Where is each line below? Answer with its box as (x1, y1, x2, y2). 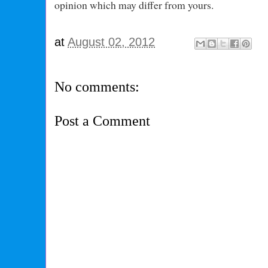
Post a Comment (54, 113, 151, 129)
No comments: (54, 79, 140, 95)
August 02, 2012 (68, 35, 156, 48)
